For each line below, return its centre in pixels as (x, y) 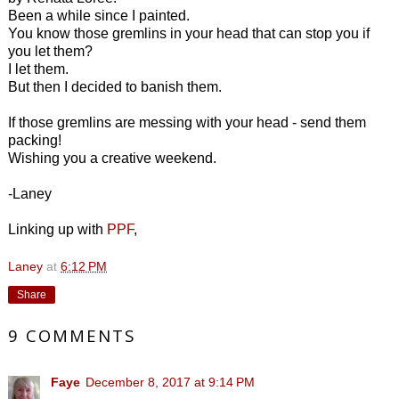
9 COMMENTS (72, 335)
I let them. (38, 69)
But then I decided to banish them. (115, 86)
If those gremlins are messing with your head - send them (187, 122)
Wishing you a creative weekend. (112, 158)
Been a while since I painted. (99, 15)
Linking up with (56, 229)
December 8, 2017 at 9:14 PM (170, 382)
